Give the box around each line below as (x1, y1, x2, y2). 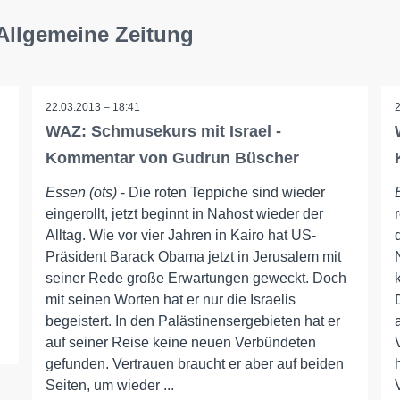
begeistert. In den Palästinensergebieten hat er (45, 313, 340, 329)
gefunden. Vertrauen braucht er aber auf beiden (45, 356, 344, 371)
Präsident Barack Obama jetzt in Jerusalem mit (45, 249, 341, 264)
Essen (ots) (45, 185, 117, 200)
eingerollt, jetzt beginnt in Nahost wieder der (45, 206, 323, 221)
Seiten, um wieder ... (45, 378, 174, 393)
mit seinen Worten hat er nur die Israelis (45, 292, 296, 307)
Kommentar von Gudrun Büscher (45, 149, 299, 167)
